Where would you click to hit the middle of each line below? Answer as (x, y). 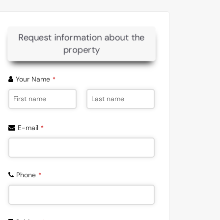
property (82, 50)
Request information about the (82, 37)
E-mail (28, 128)
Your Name (33, 79)
